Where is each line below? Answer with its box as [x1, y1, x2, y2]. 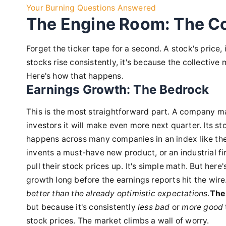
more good [182, 202, 223, 212]
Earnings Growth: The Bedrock [26, 82, 209, 97]
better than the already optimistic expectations [26, 189, 208, 198]
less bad [138, 202, 170, 212]
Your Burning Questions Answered [26, 3, 156, 13]
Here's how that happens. [26, 71, 124, 81]
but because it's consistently [26, 202, 138, 212]
